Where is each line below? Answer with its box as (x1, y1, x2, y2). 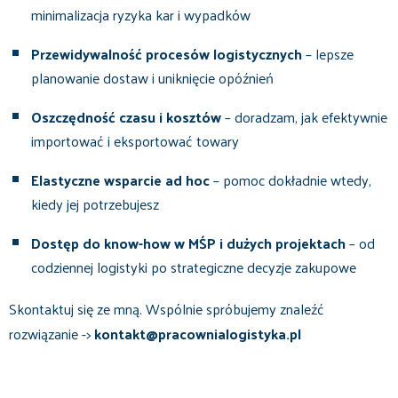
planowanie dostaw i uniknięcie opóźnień (31, 65, 274, 91)
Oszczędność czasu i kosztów (31, 104, 221, 130)
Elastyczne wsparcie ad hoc (31, 167, 210, 193)
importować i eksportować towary (31, 128, 239, 154)
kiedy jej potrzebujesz (31, 191, 159, 217)
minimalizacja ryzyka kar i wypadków (31, 2, 251, 28)
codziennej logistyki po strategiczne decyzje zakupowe (31, 254, 356, 280)
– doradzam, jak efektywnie (221, 104, 387, 130)
